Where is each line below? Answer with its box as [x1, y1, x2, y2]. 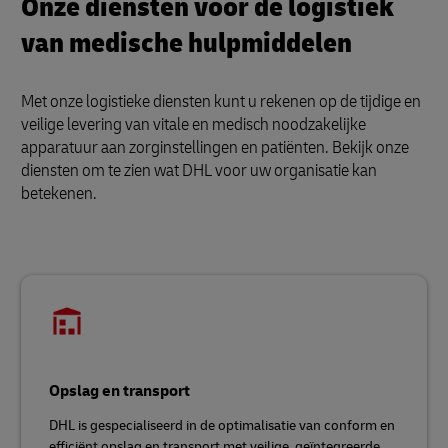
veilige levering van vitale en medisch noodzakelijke [21, 113, 366, 136]
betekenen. [21, 182, 97, 205]
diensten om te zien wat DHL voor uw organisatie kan [21, 159, 377, 182]
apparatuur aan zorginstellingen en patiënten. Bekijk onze [21, 136, 409, 159]
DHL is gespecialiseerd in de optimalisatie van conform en [49, 417, 395, 434]
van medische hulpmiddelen [21, 26, 352, 61]
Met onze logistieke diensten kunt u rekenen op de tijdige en [21, 90, 421, 113]
